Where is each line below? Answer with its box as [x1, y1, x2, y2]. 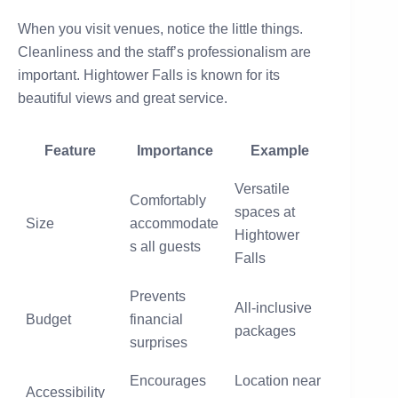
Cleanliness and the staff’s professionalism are [18, 44, 311, 60]
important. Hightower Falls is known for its [18, 67, 280, 83]
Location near [235, 372, 321, 388]
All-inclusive [235, 299, 312, 315]
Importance [136, 142, 213, 158]
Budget [26, 311, 71, 327]
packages [235, 322, 296, 338]
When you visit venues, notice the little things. [18, 20, 303, 36]
